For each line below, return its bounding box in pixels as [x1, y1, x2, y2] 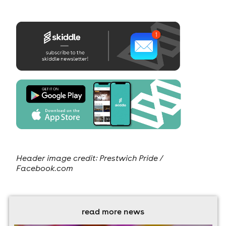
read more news [82, 206, 144, 216]
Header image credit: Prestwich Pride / [16, 152, 163, 163]
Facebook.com [16, 162, 73, 173]
